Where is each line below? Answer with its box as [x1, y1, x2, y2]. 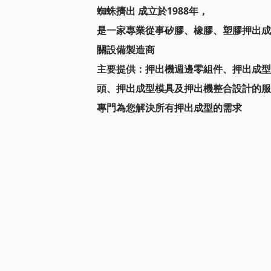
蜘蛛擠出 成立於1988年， [97, 4, 208, 18]
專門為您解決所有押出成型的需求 [97, 100, 242, 114]
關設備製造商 [97, 42, 155, 56]
